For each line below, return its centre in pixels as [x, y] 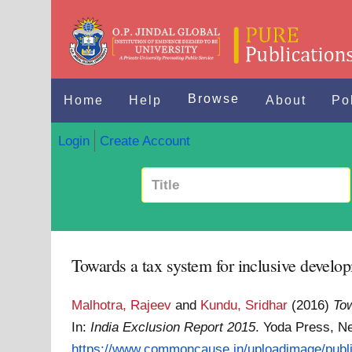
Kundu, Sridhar [244, 305]
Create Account [145, 140]
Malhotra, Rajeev [122, 305]
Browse [214, 99]
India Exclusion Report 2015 [173, 327]
